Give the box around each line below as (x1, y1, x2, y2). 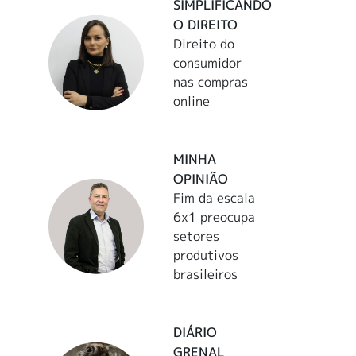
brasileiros (173, 265, 238, 283)
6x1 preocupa (173, 207, 256, 226)
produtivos (173, 246, 239, 264)
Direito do (173, 34, 235, 52)
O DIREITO (173, 15, 238, 33)
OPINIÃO (173, 169, 229, 188)
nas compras (173, 72, 249, 91)
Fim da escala (173, 188, 256, 207)
